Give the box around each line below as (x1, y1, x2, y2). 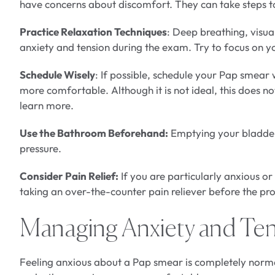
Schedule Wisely (20, 68, 95, 82)
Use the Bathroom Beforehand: (20, 126, 168, 140)
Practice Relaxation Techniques (20, 25, 167, 39)
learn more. (20, 99, 74, 112)
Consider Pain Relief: (20, 169, 118, 183)
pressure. (20, 142, 61, 155)
